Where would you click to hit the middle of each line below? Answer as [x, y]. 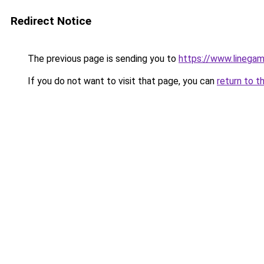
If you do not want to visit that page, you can [121, 81]
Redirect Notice [51, 21]
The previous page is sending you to [102, 59]
